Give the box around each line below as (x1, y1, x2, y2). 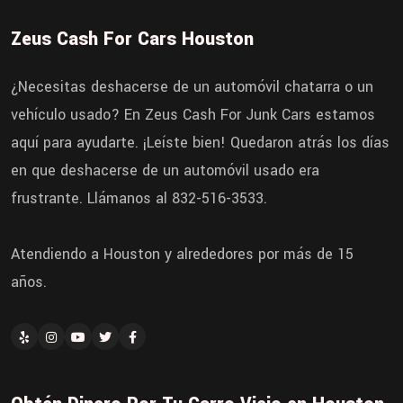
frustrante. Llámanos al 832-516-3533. (11, 188, 267, 210)
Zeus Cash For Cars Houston (11, 25, 254, 52)
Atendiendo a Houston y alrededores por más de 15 (11, 244, 354, 265)
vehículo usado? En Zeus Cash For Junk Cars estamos (11, 104, 375, 126)
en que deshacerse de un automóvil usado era (11, 160, 319, 182)
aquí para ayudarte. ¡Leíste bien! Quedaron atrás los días (11, 132, 390, 154)
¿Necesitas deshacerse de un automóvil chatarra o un (11, 76, 373, 98)
